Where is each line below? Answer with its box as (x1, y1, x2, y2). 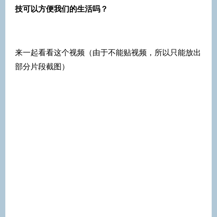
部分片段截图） (15, 62, 69, 71)
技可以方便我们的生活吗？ (15, 4, 108, 13)
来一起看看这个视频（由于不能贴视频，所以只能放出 (15, 48, 201, 57)
